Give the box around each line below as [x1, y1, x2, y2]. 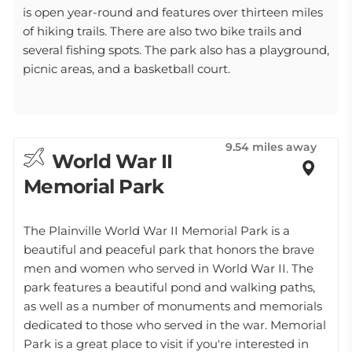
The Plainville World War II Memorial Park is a [24, 223, 290, 238]
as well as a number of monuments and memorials [24, 299, 322, 313]
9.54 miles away [225, 140, 317, 154]
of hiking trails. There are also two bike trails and [23, 24, 302, 38]
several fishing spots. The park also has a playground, [23, 42, 329, 57]
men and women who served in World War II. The [24, 261, 313, 276]
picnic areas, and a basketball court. [23, 61, 230, 76]
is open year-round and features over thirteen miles [23, 5, 323, 20]
